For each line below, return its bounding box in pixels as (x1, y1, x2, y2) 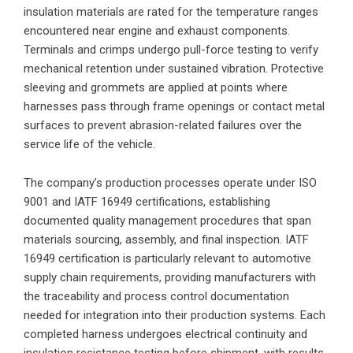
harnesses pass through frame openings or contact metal (24, 98, 325, 113)
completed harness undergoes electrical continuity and (24, 326, 307, 341)
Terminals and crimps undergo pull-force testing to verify (24, 42, 318, 57)
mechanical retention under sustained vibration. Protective (24, 61, 324, 76)
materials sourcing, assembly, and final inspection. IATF (24, 232, 309, 247)
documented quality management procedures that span (24, 213, 311, 228)
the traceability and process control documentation (24, 288, 289, 303)
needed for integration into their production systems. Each (24, 307, 325, 322)
